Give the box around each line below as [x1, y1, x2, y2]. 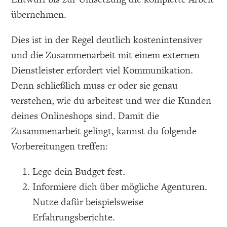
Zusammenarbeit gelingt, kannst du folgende [11, 124, 197, 138]
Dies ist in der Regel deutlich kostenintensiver [11, 32, 203, 47]
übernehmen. [11, 7, 67, 21]
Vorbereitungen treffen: [11, 139, 108, 153]
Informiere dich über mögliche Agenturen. [32, 179, 208, 194]
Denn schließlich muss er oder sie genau [11, 78, 178, 92]
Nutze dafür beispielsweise [32, 195, 144, 209]
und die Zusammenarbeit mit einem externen [11, 48, 200, 62]
